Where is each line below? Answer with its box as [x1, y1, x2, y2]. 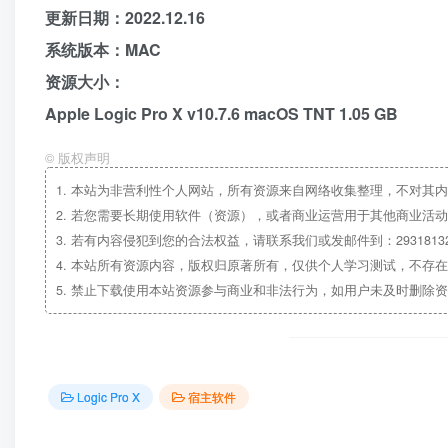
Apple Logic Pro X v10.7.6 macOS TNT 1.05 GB [45, 101, 398, 125]
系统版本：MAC [45, 37, 161, 61]
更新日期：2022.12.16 [45, 5, 205, 29]
